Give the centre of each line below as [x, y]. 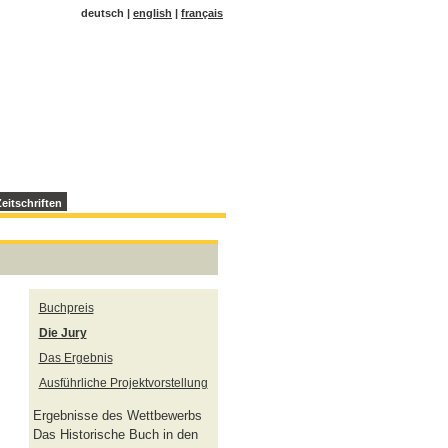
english [152, 13]
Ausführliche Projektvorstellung [123, 382]
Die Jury [62, 332]
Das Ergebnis [75, 357]
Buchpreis [66, 307]
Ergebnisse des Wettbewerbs [117, 416]
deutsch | [107, 13]
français [202, 13]
